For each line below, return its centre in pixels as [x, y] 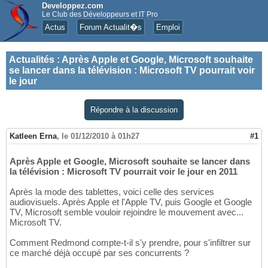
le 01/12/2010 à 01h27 [100, 136]
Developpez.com [73, 6]
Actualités [32, 60]
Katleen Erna [33, 136]
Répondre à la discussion [134, 110]
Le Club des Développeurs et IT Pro [100, 14]
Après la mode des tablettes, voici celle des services [112, 192]
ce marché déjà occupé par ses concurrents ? [99, 253]
